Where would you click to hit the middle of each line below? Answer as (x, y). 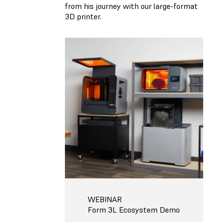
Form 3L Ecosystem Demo (134, 209)
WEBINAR (105, 199)
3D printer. (83, 16)
